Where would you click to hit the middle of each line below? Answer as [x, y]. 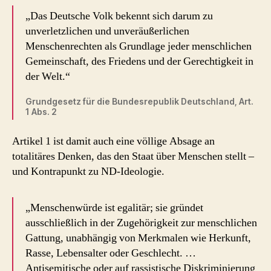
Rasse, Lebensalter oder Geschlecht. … [111, 253]
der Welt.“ [48, 77]
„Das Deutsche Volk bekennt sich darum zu [119, 16]
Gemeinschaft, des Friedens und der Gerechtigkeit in [139, 61]
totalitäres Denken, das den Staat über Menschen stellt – [133, 156]
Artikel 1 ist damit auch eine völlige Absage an [113, 141]
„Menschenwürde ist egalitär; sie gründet [114, 207]
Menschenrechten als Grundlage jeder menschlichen [139, 46]
